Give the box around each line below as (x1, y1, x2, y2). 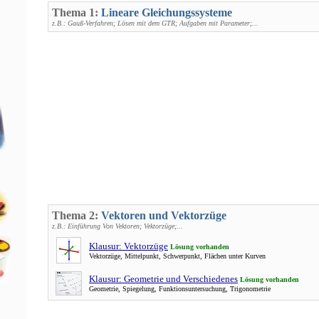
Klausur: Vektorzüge (89, 241, 168, 251)
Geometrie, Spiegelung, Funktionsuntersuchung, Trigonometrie (89, 285, 271, 293)
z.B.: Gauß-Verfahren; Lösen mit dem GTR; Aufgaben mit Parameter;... (52, 19, 258, 27)
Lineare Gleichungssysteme (101, 6, 232, 19)
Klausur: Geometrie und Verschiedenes (89, 273, 238, 284)
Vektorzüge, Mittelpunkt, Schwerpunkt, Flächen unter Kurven (89, 252, 266, 260)
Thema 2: (52, 209, 101, 221)
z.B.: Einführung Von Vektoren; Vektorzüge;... (52, 222, 183, 230)
